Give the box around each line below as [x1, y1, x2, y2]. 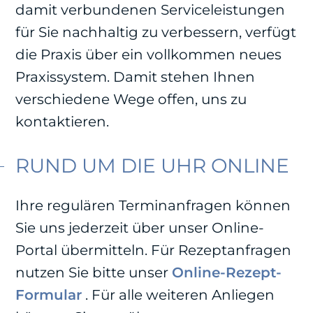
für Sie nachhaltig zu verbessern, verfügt [15, 24, 297, 41]
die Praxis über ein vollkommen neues [15, 46, 282, 63]
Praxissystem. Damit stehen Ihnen [15, 68, 256, 85]
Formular [15, 286, 82, 304]
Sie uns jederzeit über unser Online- [15, 219, 265, 237]
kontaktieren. [15, 113, 110, 130]
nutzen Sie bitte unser [15, 264, 173, 282]
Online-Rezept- [172, 264, 282, 282]
